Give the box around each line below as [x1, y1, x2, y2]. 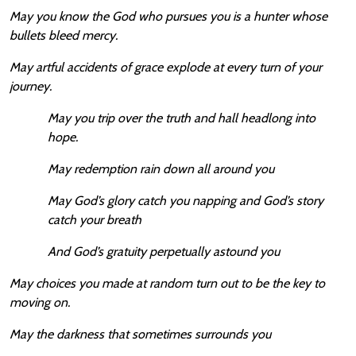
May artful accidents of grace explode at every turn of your [10, 60, 322, 75]
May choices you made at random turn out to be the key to [10, 276, 325, 291]
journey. [10, 79, 52, 94]
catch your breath [48, 212, 141, 227]
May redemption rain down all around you [48, 161, 274, 176]
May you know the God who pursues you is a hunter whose [10, 9, 327, 24]
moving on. [10, 295, 70, 310]
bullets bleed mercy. [10, 28, 118, 43]
